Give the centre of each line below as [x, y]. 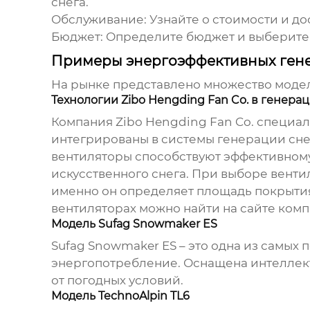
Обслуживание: [99, 20]
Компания [83, 122]
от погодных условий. [117, 281]
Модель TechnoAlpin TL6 [120, 296]
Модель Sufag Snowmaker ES [134, 224]
